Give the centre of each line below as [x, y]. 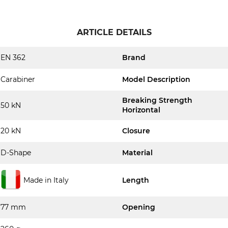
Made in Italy [46, 180]
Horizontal [141, 110]
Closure [136, 131]
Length [136, 180]
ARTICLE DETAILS [114, 32]
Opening [139, 207]
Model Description [156, 79]
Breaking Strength [157, 100]
